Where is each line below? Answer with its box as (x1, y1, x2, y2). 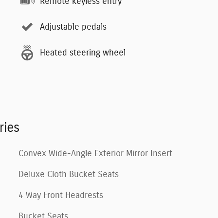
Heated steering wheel (40, 48, 126, 57)
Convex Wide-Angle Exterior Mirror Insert (18, 149, 172, 159)
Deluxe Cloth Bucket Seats (18, 170, 119, 180)
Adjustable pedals (40, 22, 107, 32)
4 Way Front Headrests (18, 191, 103, 200)
